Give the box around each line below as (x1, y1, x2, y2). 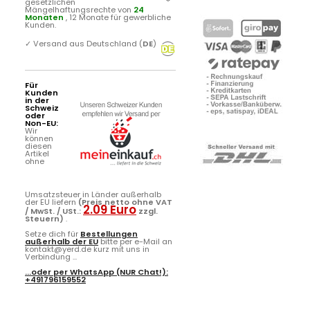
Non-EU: (25, 117, 58, 129)
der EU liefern (25, 196, 78, 208)
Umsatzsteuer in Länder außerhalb (25, 188, 161, 200)
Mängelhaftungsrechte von (25, 3, 134, 15)
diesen (25, 140, 52, 152)
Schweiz (25, 102, 59, 113)
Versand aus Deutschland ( (33, 37, 143, 49)
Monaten (25, 11, 64, 23)
